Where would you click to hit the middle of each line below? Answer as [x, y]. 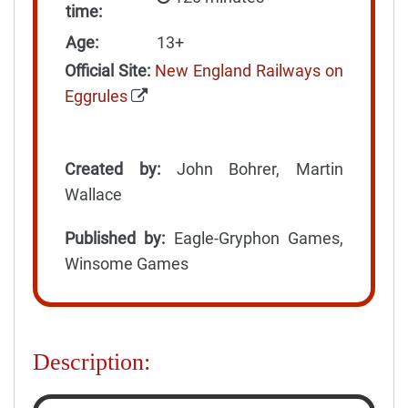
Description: [92, 362]
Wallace [93, 194]
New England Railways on [249, 70]
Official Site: [107, 70]
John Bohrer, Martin [251, 168]
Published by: [115, 238]
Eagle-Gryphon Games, [255, 238]
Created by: [112, 168]
